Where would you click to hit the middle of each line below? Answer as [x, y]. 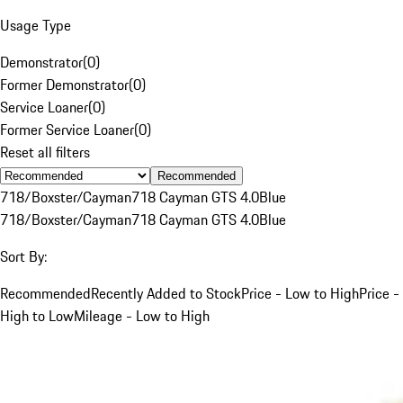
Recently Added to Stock [166, 293]
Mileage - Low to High [142, 315]
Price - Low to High [300, 293]
